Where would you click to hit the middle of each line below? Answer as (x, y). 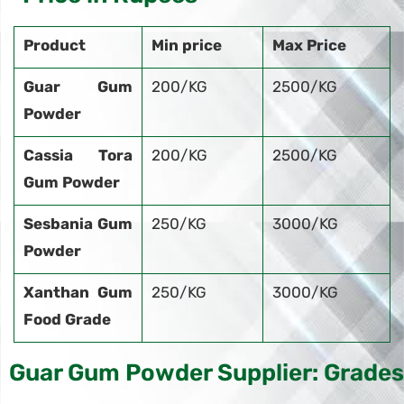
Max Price (309, 45)
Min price (187, 45)
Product (55, 45)
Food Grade (67, 319)
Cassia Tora (78, 155)
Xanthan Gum (78, 292)
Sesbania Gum (78, 223)
